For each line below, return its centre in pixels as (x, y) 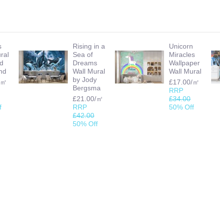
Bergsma (87, 88)
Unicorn (181, 46)
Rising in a (89, 46)
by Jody (85, 79)
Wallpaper (185, 63)
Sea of (83, 54)
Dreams (85, 63)
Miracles (182, 54)
